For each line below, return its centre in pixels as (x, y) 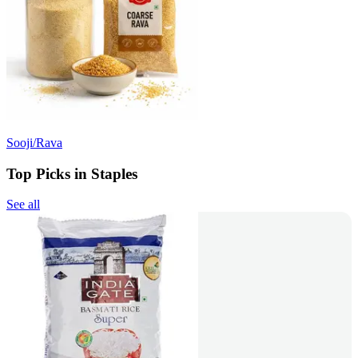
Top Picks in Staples (72, 173)
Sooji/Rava (34, 142)
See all (23, 205)
